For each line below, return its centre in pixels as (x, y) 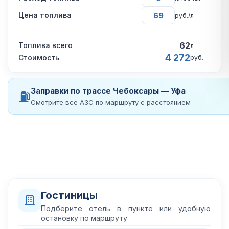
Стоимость (39, 57)
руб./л (184, 15)
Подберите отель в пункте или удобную (126, 208)
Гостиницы (69, 195)
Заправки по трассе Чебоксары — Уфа (108, 91)
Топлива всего (45, 45)
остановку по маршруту (84, 218)
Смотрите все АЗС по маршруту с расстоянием (111, 102)
